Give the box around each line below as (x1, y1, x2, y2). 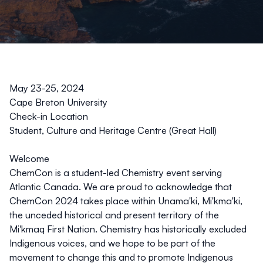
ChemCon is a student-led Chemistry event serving (9, 167, 222, 178)
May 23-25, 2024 (9, 82, 84, 94)
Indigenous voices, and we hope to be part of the (9, 237, 215, 249)
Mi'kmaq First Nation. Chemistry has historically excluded (9, 223, 247, 235)
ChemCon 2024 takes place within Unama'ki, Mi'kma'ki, (9, 195, 242, 207)
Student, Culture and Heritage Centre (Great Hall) (9, 124, 217, 136)
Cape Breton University (9, 96, 107, 108)
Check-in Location (9, 110, 88, 122)
